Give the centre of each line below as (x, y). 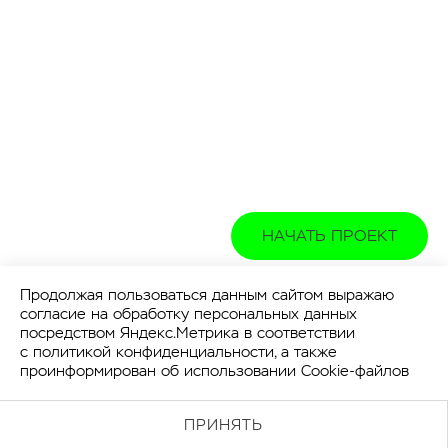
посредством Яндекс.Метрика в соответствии (187, 332)
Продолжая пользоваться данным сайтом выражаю (207, 294)
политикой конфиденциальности (153, 351)
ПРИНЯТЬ (223, 424)
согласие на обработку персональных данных (188, 313)
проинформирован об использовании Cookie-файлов (214, 370)
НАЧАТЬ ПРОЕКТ (329, 235)
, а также (305, 351)
